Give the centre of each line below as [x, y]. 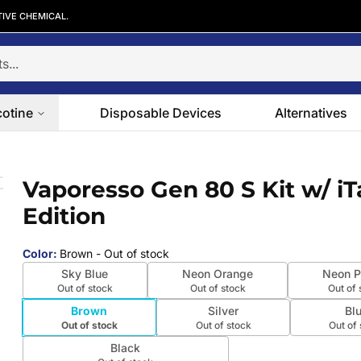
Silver [224, 311]
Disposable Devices [160, 113]
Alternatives [311, 113]
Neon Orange [218, 274]
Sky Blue [85, 274]
